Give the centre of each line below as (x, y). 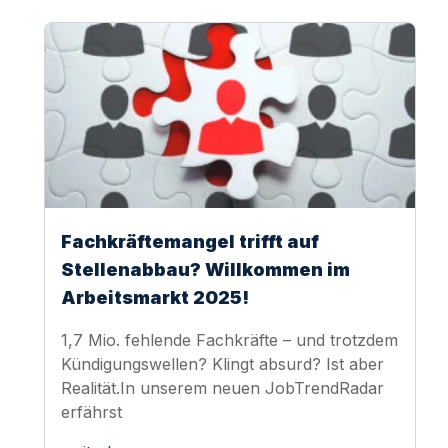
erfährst (91, 411)
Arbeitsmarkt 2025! (155, 297)
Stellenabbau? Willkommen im (205, 269)
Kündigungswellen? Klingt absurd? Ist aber (222, 363)
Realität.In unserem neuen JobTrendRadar (222, 387)
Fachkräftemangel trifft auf (190, 241)
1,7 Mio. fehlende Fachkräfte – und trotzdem (229, 339)
